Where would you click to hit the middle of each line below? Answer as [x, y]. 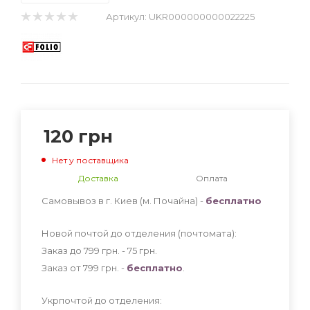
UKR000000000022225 [202, 17]
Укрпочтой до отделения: [102, 300]
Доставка [98, 178]
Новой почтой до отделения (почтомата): [139, 233]
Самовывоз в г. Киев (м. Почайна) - [124, 200]
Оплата [212, 178]
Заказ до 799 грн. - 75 [90, 250]
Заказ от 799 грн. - [84, 267]
